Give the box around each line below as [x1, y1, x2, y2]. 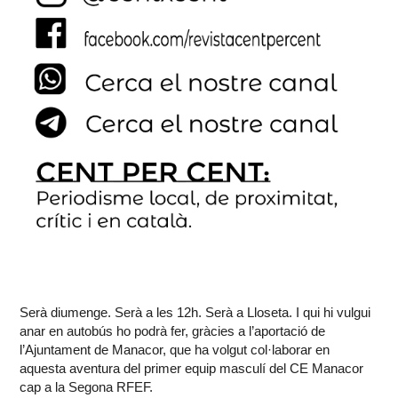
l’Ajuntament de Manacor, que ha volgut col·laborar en [20, 342, 330, 358]
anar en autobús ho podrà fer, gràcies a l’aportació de [20, 323, 326, 339]
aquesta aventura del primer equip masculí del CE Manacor [20, 361, 364, 377]
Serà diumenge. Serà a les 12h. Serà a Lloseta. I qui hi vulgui [20, 305, 371, 321]
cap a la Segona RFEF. [20, 379, 154, 395]
